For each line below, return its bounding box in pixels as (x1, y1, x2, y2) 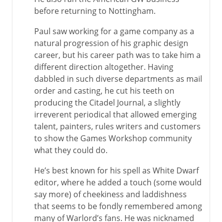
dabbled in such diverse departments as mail (34, 73, 202, 84)
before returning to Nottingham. (34, 5, 156, 16)
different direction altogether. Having (34, 61, 173, 72)
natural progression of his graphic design (34, 38, 188, 49)
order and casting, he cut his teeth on (34, 85, 174, 96)
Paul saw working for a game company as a (34, 26, 194, 37)
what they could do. (34, 145, 108, 156)
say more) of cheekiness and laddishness (34, 189, 187, 200)
